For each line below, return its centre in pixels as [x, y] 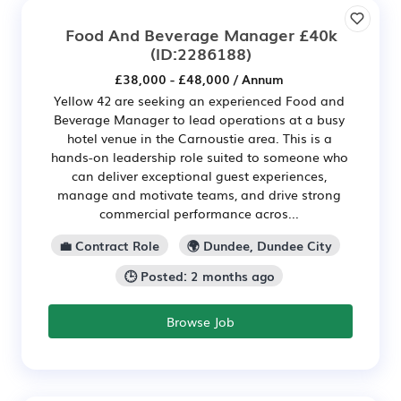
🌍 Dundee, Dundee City [259, 246]
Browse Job [200, 321]
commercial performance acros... [199, 213]
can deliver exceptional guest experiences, [199, 176]
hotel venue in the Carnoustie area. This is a [199, 138]
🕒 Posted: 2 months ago [199, 276]
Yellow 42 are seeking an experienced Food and [199, 101]
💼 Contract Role [110, 246]
